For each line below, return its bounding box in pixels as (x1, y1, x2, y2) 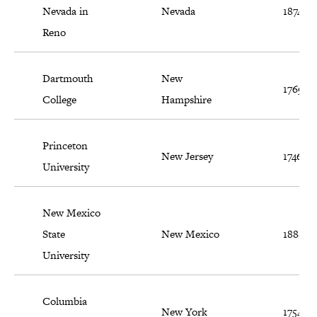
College (42, 92, 76, 108)
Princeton (42, 138, 88, 154)
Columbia (42, 294, 87, 309)
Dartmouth (42, 71, 93, 86)
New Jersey (161, 149, 213, 164)
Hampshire (161, 92, 212, 108)
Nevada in (42, 4, 88, 19)
